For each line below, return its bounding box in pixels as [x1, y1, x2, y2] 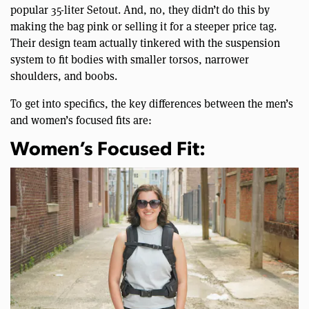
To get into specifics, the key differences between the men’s [10, 96, 293, 111]
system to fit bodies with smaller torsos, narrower [10, 52, 249, 67]
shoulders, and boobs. [10, 68, 117, 83]
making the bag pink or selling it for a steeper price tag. [10, 19, 277, 34]
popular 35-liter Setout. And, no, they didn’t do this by [10, 2, 270, 17]
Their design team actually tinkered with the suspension [10, 35, 280, 50]
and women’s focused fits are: [10, 112, 152, 128]
